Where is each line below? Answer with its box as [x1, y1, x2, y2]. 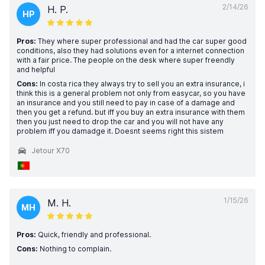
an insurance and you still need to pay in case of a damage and [17, 98, 235, 107]
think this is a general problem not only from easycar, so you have [17, 89, 245, 98]
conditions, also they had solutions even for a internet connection [17, 46, 244, 55]
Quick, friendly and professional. [36, 230, 151, 239]
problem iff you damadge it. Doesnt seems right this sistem [17, 127, 224, 135]
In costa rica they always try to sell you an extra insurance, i [38, 79, 245, 88]
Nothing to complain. [38, 244, 111, 253]
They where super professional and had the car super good [36, 37, 247, 46]
